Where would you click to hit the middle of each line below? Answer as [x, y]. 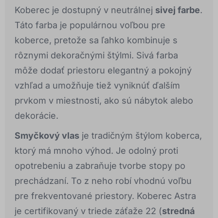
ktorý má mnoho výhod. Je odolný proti [96, 151]
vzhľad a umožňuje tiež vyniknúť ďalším [97, 86]
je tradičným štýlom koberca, [141, 136]
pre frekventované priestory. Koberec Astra [105, 196]
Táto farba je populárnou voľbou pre [90, 25]
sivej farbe [178, 10]
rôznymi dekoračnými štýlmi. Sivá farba [96, 55]
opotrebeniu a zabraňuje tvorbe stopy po [100, 166]
